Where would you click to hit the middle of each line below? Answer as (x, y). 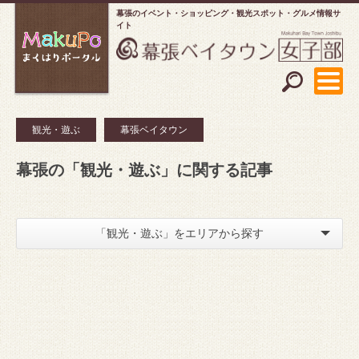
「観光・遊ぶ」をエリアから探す (179, 233)
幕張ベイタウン (154, 129)
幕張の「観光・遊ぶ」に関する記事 (144, 169)
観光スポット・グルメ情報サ (288, 13)
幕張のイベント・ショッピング (172, 13)
